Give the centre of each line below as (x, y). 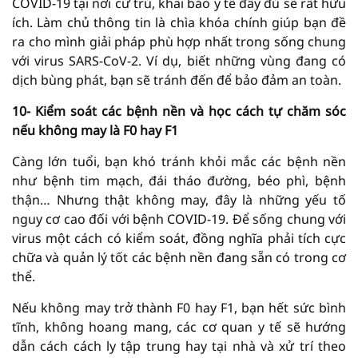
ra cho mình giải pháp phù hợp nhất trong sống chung (179, 41)
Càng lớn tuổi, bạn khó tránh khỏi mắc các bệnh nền (179, 161)
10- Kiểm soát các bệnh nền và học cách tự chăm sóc (179, 111)
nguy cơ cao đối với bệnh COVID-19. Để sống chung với (179, 219)
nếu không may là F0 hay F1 (95, 130)
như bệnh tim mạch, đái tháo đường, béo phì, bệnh (179, 180)
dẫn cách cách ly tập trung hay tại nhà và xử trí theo (179, 346)
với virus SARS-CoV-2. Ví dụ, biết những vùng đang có (179, 60)
